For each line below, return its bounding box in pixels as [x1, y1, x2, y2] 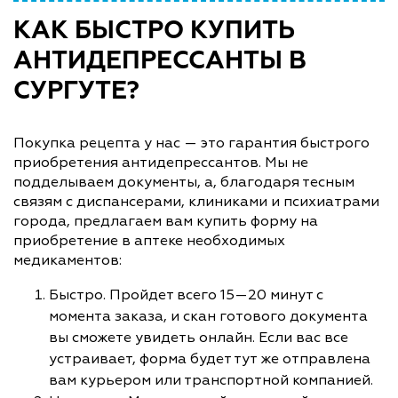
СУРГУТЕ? [13, 78, 139, 104]
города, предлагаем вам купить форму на [13, 211, 318, 230]
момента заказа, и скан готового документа [49, 306, 368, 325]
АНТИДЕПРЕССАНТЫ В [13, 48, 306, 74]
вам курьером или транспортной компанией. [49, 370, 373, 389]
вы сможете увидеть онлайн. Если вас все [49, 328, 348, 346]
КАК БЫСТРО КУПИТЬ [13, 18, 295, 44]
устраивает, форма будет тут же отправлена [49, 349, 370, 368]
